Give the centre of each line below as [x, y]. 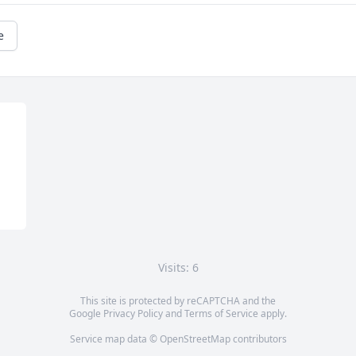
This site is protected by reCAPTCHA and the [178, 301]
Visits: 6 [178, 267]
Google [86, 313]
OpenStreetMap [195, 339]
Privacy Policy [133, 313]
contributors [258, 339]
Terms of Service [221, 313]
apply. [273, 313]
